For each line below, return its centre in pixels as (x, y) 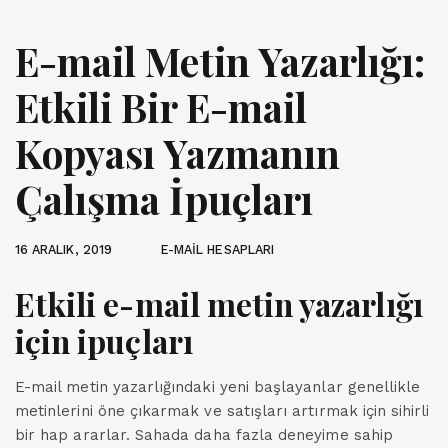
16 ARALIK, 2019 (63, 249)
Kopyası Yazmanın (177, 153)
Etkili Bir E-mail (161, 107)
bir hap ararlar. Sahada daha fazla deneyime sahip (204, 435)
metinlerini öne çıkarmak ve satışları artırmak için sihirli (222, 411)
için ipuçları (104, 341)
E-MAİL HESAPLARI (217, 249)
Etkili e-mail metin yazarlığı (219, 304)
